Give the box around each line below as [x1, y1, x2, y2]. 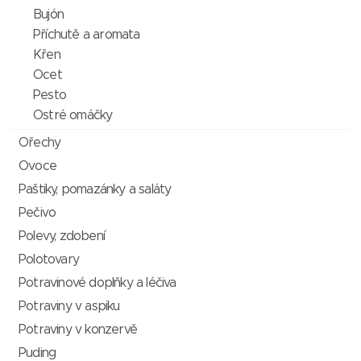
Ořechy [19, 136, 61, 149]
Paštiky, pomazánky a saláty [19, 183, 172, 196]
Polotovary [19, 253, 79, 266]
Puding [19, 346, 56, 359]
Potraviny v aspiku [19, 300, 120, 313]
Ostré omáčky [33, 109, 113, 122]
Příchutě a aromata [33, 28, 140, 41]
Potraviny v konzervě [19, 323, 137, 336]
